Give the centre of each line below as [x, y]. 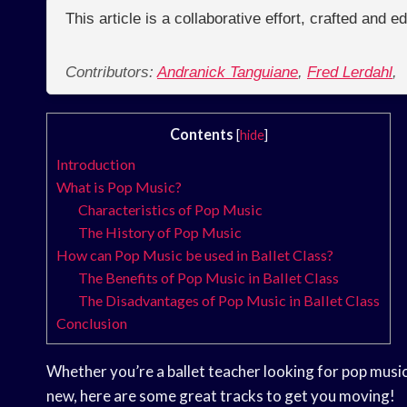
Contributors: [111, 73]
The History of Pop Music [160, 233]
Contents [201, 134]
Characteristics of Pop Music [171, 210]
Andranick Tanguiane [228, 73]
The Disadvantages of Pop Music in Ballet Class [229, 301]
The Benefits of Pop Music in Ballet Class [209, 278]
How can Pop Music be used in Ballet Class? [195, 255]
